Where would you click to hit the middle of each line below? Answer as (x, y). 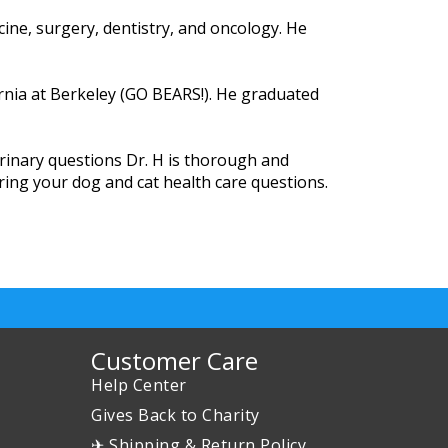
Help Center (139, 385)
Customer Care (174, 360)
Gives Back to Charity (175, 415)
